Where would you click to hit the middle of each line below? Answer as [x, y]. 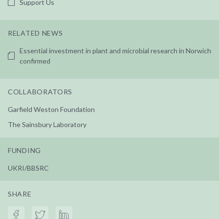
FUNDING [24, 150]
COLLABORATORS [40, 91]
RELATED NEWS [35, 33]
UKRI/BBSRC [28, 168]
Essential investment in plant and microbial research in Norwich [115, 50]
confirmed [35, 61]
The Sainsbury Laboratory [47, 124]
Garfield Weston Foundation [51, 109]
